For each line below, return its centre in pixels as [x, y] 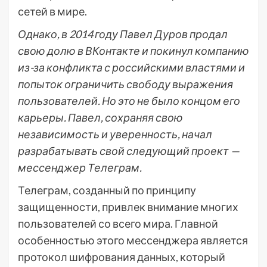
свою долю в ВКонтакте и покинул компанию [133, 51]
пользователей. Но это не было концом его [129, 101]
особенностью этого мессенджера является [133, 240]
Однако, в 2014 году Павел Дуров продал [123, 34]
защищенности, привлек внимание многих [128, 207]
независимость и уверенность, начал [115, 134]
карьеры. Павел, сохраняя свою [100, 117]
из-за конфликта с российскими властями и [131, 67]
